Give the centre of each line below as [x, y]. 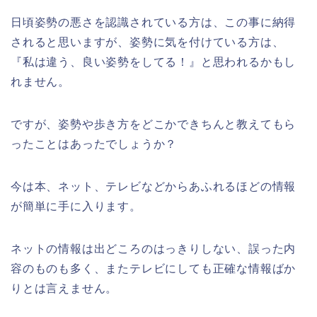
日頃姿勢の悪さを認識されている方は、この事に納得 [154, 22]
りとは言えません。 [64, 288]
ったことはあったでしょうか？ [94, 144]
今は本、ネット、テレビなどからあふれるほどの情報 [154, 186]
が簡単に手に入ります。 [76, 206]
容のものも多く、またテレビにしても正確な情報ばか [154, 269]
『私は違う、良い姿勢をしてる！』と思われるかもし [154, 62]
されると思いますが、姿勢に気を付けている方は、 [148, 42]
